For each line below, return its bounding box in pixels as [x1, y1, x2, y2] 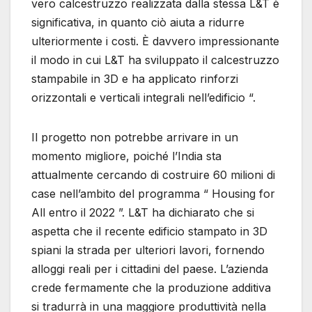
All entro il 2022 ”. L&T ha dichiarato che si [31, 205, 254, 220]
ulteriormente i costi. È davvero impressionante [31, 34, 279, 49]
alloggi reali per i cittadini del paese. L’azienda [31, 262, 268, 276]
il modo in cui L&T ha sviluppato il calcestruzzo [31, 53, 279, 68]
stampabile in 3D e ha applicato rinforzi [31, 72, 238, 86]
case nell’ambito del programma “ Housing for [31, 187, 275, 201]
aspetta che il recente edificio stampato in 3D [31, 224, 267, 239]
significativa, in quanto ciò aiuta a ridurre [31, 15, 244, 30]
